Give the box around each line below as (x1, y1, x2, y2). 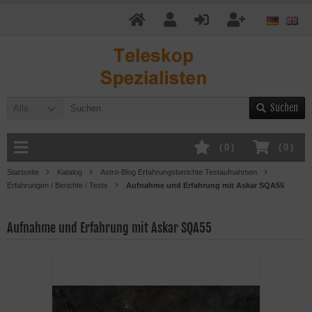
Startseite (7, 168, 39, 176)
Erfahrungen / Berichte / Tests (7, 181, 108, 189)
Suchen (270, 102, 298, 114)
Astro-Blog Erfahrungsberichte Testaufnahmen (100, 168, 257, 176)
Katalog (57, 168, 82, 176)
